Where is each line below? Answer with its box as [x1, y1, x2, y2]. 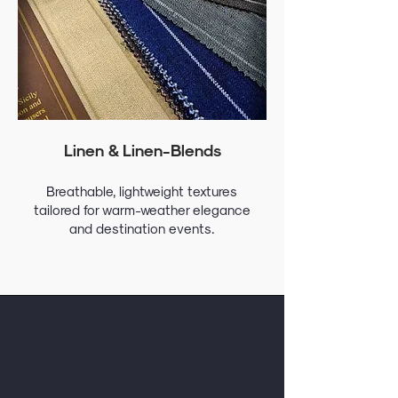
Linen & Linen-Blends [63, 140, 221, 159]
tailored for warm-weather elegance [33, 202, 251, 218]
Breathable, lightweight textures [46, 183, 237, 199]
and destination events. [69, 220, 214, 236]
